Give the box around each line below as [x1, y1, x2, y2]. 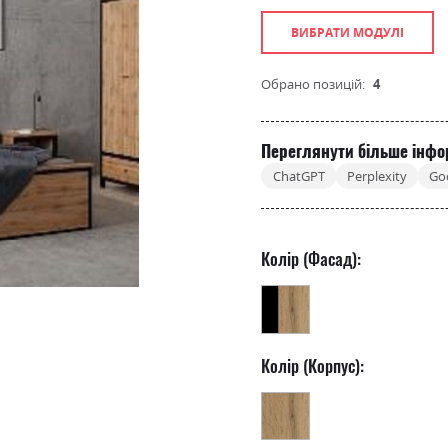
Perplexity [346, 167, 407, 186]
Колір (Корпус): [261, 352, 365, 378]
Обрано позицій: [261, 74, 366, 93]
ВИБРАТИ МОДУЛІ [291, 24, 405, 42]
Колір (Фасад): [261, 246, 362, 272]
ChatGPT [272, 167, 325, 186]
